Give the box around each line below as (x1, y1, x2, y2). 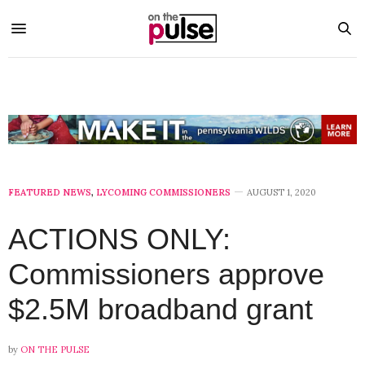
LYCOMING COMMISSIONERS (96, 187, 231, 199)
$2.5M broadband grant (8, 292, 313, 327)
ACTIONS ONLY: (8, 222, 231, 257)
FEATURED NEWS (8, 187, 91, 199)
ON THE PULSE (20, 344, 90, 356)
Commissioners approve (8, 257, 324, 292)
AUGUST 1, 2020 (247, 187, 316, 199)
